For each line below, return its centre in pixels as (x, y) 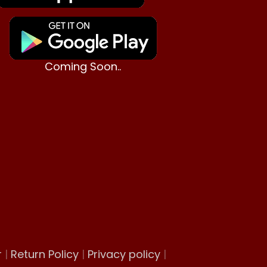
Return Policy (44, 254)
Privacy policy (124, 254)
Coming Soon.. (83, 67)
